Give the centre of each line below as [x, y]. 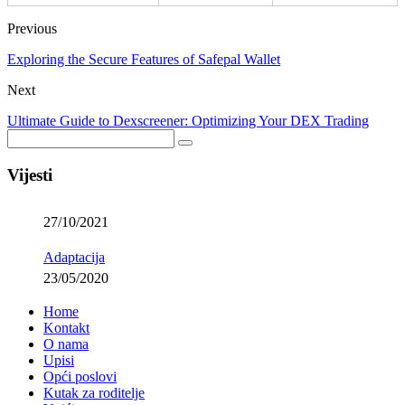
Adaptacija [74, 257]
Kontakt [66, 327]
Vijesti [30, 175]
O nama [66, 344]
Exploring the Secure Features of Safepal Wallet [144, 60]
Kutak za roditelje [94, 392]
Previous [32, 29]
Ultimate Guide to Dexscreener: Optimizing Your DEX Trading [188, 121]
